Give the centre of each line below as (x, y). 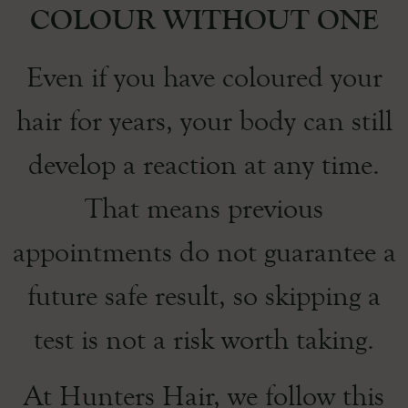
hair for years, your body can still (204, 121)
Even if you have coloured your (204, 77)
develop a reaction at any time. (204, 165)
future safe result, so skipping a (204, 296)
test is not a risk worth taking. (204, 340)
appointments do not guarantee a (204, 252)
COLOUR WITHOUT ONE (204, 20)
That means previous (204, 209)
